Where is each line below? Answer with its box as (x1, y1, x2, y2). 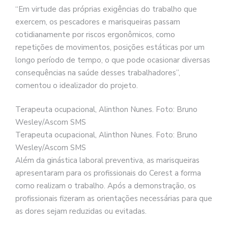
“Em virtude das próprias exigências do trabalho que (15, 4, 197, 14)
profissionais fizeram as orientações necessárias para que (15, 193, 212, 204)
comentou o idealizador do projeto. (15, 80, 138, 91)
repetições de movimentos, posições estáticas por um (15, 42, 205, 52)
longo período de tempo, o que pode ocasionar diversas (15, 54, 210, 65)
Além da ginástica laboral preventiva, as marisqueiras (15, 155, 199, 166)
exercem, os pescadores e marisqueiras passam (15, 16, 180, 27)
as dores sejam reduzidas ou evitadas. (15, 206, 147, 217)
